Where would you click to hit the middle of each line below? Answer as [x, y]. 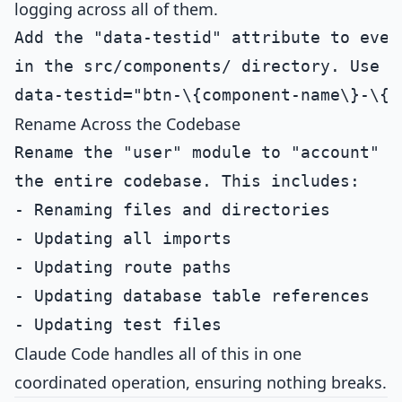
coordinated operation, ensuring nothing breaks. [201, 382]
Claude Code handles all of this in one [158, 354]
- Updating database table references [192, 296]
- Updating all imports [123, 238]
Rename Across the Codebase [127, 124]
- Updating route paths [123, 267]
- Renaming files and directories [172, 210]
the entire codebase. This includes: [187, 181]
